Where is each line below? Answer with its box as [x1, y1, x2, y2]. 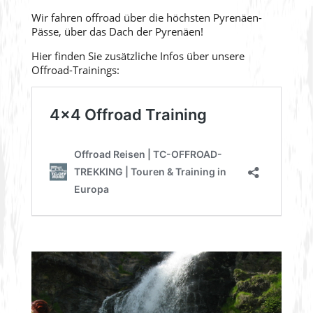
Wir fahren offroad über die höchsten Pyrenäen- [31, 10, 262, 24]
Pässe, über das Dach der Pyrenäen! [31, 24, 203, 38]
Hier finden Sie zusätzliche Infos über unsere [31, 48, 245, 63]
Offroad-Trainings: [31, 62, 119, 77]
